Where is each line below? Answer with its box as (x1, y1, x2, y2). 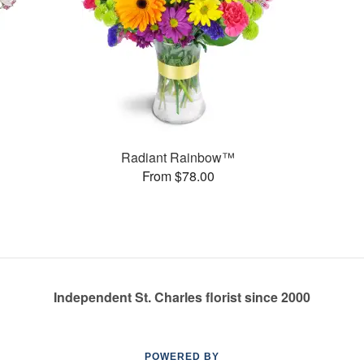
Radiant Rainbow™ (121, 147, 236, 167)
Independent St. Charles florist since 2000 (54, 288, 310, 306)
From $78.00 (141, 166, 214, 185)
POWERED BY (145, 351, 219, 362)
